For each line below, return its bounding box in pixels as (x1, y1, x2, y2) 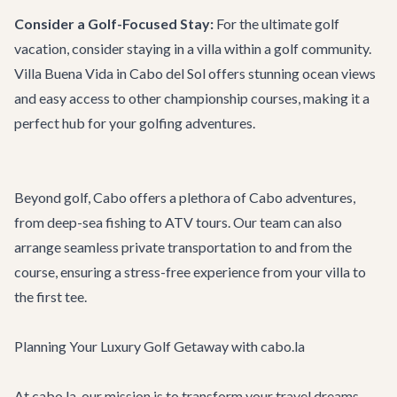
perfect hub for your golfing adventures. (14, 114, 255, 131)
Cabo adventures (249, 189, 353, 206)
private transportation (121, 238, 256, 255)
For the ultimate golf (214, 15, 339, 32)
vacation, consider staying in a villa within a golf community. (14, 40, 371, 57)
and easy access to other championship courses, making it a (14, 90, 370, 106)
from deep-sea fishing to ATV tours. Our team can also (14, 214, 342, 230)
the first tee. (14, 288, 87, 305)
